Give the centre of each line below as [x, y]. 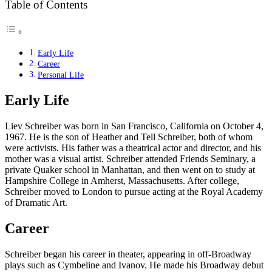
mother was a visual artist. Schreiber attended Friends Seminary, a [130, 159]
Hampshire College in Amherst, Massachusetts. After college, [122, 181]
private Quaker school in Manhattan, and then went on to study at [130, 170]
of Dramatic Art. [36, 203]
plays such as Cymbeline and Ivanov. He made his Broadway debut [134, 265]
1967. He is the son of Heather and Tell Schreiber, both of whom [129, 137]
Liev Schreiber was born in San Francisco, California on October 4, [134, 126]
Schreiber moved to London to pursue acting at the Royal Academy [134, 192]
